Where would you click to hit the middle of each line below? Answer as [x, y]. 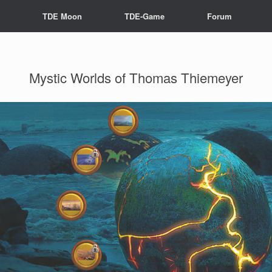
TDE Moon [63, 16]
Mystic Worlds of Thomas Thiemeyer [136, 78]
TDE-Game [145, 16]
